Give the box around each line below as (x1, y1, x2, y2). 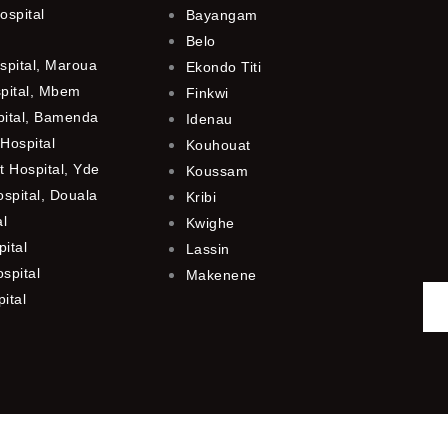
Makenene (185, 266, 257, 283)
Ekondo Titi (185, 58, 262, 75)
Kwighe (185, 214, 235, 231)
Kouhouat (185, 136, 251, 153)
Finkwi (185, 84, 229, 101)
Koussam (185, 162, 249, 179)
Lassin (185, 240, 230, 257)
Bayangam (185, 6, 258, 23)
